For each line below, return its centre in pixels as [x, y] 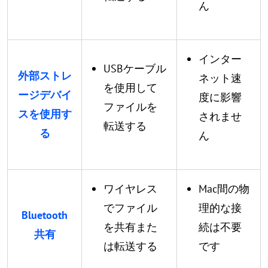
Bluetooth [45, 215]
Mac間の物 [224, 189]
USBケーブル [135, 68]
